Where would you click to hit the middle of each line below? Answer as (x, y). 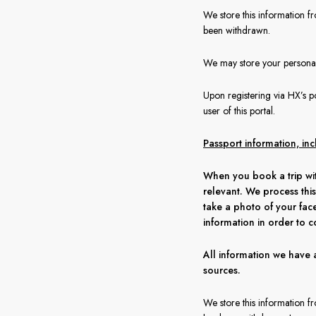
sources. (222, 270)
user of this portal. (239, 111)
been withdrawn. (237, 30)
